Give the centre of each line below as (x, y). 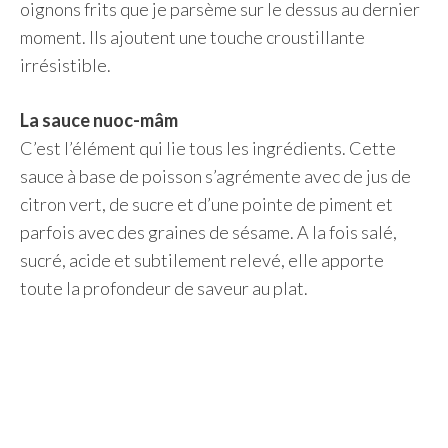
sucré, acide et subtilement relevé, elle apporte (202, 260)
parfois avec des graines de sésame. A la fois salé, (208, 232)
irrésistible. (65, 65)
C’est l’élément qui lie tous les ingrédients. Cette (208, 148)
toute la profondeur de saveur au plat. (164, 288)
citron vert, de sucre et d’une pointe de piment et (206, 204)
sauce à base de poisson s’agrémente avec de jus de (215, 176)
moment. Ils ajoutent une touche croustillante (192, 37)
